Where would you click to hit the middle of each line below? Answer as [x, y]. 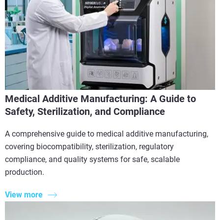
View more [24, 195]
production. [25, 172]
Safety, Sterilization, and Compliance [85, 111]
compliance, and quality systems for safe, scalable [92, 159]
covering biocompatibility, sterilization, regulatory [89, 146]
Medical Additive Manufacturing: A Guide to [100, 98]
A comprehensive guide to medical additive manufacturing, [107, 134]
